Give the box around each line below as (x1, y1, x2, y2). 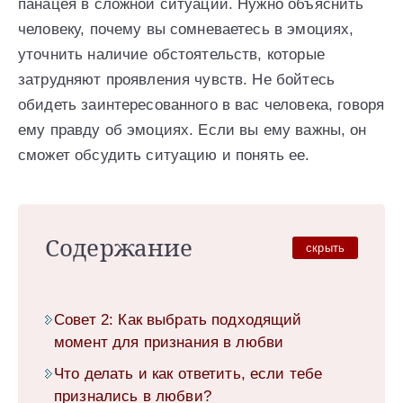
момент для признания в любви (54, 334, 284, 352)
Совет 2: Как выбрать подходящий (54, 311, 302, 329)
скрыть (306, 240, 345, 255)
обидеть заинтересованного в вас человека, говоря (18, 96, 385, 114)
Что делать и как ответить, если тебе (54, 365, 323, 383)
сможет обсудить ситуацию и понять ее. (18, 147, 310, 165)
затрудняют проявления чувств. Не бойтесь (18, 71, 335, 89)
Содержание (45, 231, 193, 264)
